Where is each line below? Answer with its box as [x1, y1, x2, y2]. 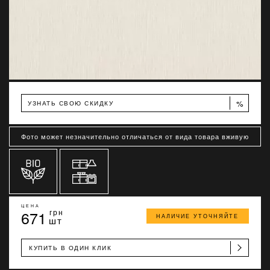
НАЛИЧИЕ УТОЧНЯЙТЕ [156, 212, 239, 220]
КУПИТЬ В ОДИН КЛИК [29, 243, 111, 252]
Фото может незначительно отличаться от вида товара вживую [21, 131, 249, 141]
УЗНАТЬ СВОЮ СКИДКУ [28, 99, 113, 107]
